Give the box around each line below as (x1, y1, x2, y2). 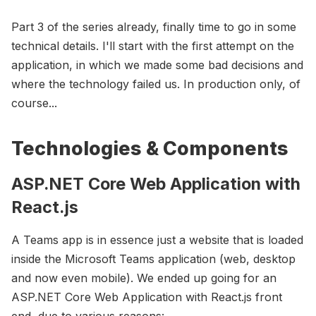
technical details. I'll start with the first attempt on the (11, 39, 294, 54)
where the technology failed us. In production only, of (11, 77, 300, 92)
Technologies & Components (11, 137, 288, 160)
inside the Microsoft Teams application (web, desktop (11, 251, 296, 266)
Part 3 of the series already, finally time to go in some (11, 20, 296, 35)
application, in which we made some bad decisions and (11, 58, 303, 73)
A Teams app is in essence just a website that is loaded (11, 232, 303, 247)
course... (11, 96, 57, 111)
